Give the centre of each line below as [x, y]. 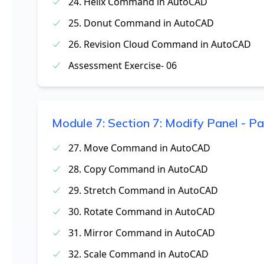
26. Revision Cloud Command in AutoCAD [160, 44]
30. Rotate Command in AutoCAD [142, 212]
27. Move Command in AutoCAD [139, 148]
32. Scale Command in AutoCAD [138, 254]
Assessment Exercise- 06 [123, 65]
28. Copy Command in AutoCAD [138, 169]
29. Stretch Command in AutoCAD [143, 190]
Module [74, 123]
